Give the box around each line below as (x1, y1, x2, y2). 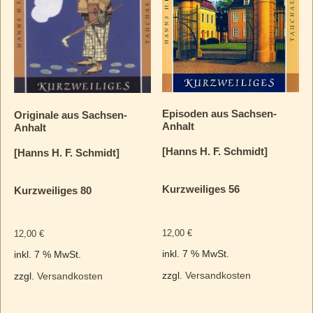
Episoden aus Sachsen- (162, 108, 277, 120)
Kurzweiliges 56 (162, 183, 240, 196)
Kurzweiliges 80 (13, 184, 92, 196)
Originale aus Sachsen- (13, 108, 127, 121)
